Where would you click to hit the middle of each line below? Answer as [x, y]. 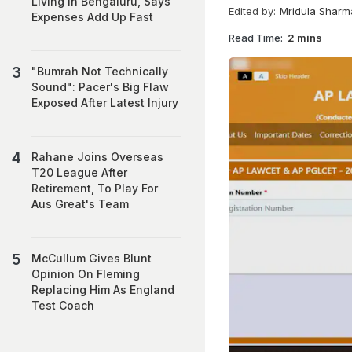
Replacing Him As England [103, 290]
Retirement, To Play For [95, 188]
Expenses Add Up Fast [92, 17]
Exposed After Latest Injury [105, 103]
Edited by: [252, 11]
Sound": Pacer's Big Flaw [100, 87]
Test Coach [63, 305]
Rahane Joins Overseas [97, 157]
